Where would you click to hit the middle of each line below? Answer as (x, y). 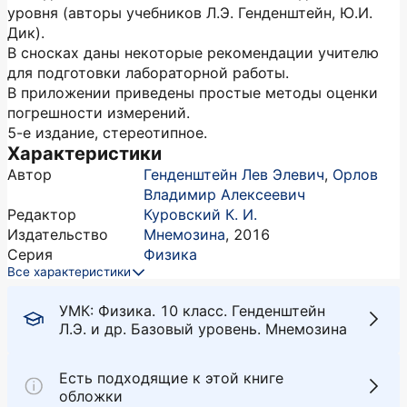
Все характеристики (69, 272)
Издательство (58, 234)
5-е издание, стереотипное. (107, 133)
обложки (91, 396)
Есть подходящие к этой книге (171, 378)
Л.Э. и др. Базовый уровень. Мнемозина (203, 329)
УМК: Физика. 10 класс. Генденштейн (192, 311)
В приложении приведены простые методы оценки (193, 93)
